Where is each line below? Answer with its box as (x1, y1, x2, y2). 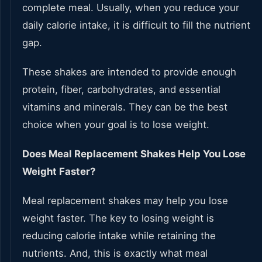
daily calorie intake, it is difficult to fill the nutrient (22, 19, 250, 32)
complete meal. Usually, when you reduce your (22, 2, 239, 14)
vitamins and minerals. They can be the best (22, 101, 227, 113)
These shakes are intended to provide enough (22, 66, 236, 78)
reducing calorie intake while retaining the (22, 230, 216, 242)
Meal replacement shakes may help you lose (22, 195, 228, 207)
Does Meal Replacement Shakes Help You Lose (22, 148, 246, 160)
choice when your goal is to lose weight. (22, 119, 212, 131)
